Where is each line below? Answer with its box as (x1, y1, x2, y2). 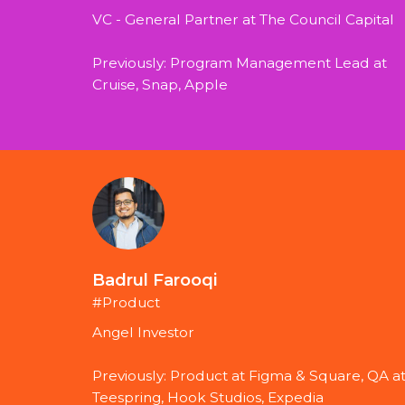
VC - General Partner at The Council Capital (92, 11, 394, 29)
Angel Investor (92, 324, 194, 342)
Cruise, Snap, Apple (92, 76, 228, 94)
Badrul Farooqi (92, 269, 217, 291)
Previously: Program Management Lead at (92, 54, 387, 72)
